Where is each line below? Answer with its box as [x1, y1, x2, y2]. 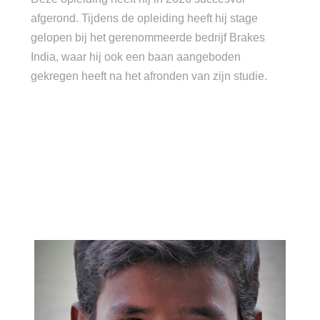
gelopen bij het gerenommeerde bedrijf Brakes [31, 31, 265, 44]
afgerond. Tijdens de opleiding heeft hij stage [31, 12, 258, 25]
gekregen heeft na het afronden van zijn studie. [31, 70, 267, 83]
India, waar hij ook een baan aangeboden [31, 51, 241, 64]
